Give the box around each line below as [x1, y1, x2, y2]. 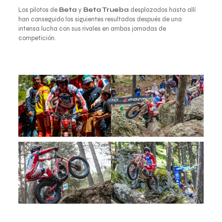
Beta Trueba [83, 5, 129, 14]
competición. [18, 34, 56, 42]
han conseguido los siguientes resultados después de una [18, 15, 182, 23]
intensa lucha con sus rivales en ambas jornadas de [18, 24, 166, 33]
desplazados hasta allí [128, 5, 196, 14]
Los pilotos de [18, 5, 59, 14]
